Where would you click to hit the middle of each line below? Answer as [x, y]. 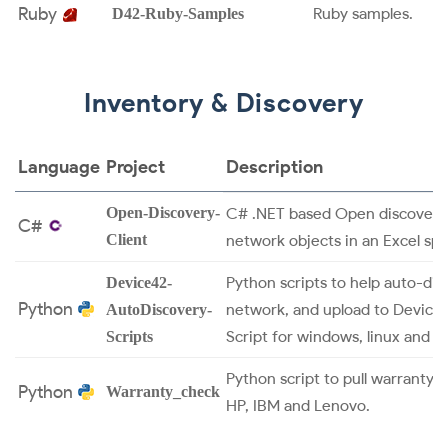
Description [274, 166]
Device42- [139, 282]
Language [59, 166]
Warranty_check [163, 391]
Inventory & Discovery [224, 102]
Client [126, 239]
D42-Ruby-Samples [178, 13]
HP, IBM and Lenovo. [298, 405]
